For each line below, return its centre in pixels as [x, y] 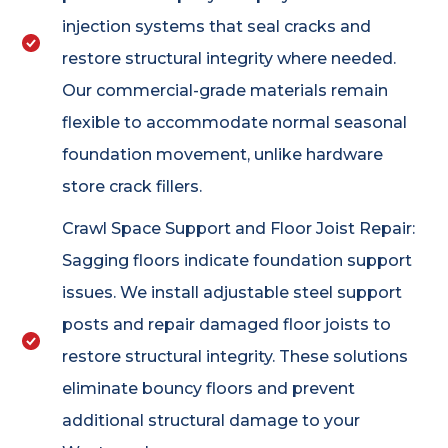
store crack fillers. [131, 187]
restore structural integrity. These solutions [234, 357]
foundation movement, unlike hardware [222, 155]
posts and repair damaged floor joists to [226, 325]
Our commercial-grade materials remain [224, 91]
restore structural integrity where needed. [228, 59]
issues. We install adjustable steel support [231, 293]
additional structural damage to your [210, 421]
